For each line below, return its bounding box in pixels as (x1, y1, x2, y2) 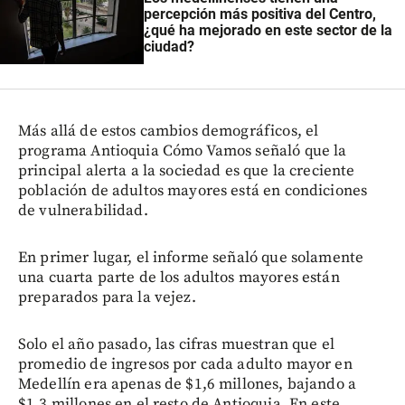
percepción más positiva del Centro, (143, 5, 376, 24)
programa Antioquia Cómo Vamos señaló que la (18, 140, 347, 161)
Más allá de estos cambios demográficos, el (18, 120, 319, 141)
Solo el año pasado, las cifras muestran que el (18, 334, 334, 354)
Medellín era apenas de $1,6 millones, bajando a (18, 373, 357, 394)
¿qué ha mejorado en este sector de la (143, 22, 392, 40)
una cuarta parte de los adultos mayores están (18, 267, 340, 287)
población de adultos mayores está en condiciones (18, 180, 368, 201)
